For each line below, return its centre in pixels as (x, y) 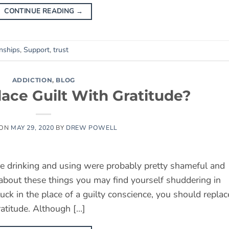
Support (37, 50)
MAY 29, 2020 (32, 128)
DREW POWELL (91, 128)
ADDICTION (32, 80)
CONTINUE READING (40, 11)
